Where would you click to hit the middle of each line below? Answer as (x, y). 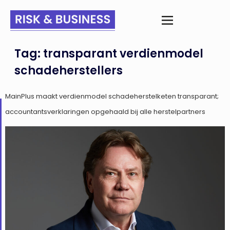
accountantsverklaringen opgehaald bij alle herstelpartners (105, 111)
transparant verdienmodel (123, 53)
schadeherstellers (69, 70)
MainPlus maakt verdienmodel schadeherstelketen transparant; (112, 96)
